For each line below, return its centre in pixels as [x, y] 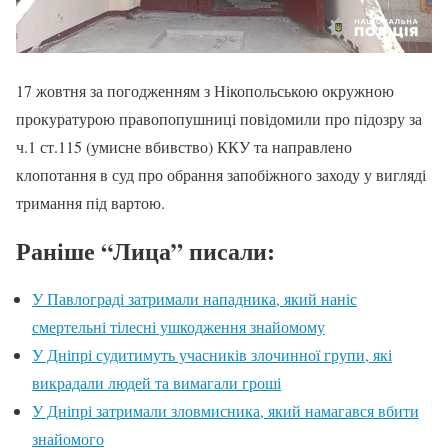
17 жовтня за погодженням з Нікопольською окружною [205, 91]
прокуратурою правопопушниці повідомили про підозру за [219, 119]
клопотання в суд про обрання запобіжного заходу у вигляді [221, 175]
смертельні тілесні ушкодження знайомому [178, 327]
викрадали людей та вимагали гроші [156, 383]
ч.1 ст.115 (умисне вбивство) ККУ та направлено [184, 147]
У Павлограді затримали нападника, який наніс [194, 299]
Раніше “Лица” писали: [145, 251]
